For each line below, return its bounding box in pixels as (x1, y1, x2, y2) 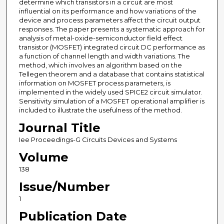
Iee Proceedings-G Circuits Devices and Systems (18, 135, 177, 144)
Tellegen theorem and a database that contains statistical (18, 70, 204, 78)
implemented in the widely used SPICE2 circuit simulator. (18, 88, 202, 96)
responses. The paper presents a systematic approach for (18, 25, 205, 33)
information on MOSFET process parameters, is (18, 79, 170, 87)
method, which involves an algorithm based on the (18, 61, 182, 69)
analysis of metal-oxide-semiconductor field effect (18, 34, 182, 42)
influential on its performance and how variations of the (18, 7, 196, 15)
